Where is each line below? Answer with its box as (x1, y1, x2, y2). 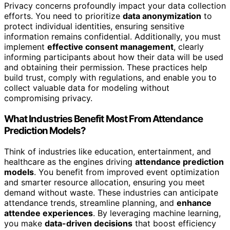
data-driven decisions (45, 218, 132, 228)
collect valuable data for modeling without (4, 83, 169, 93)
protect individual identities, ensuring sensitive (4, 21, 184, 32)
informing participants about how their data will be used (4, 52, 223, 63)
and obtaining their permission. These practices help (4, 62, 207, 73)
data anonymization (123, 11, 201, 22)
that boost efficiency (132, 218, 216, 228)
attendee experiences (4, 207, 93, 218)
